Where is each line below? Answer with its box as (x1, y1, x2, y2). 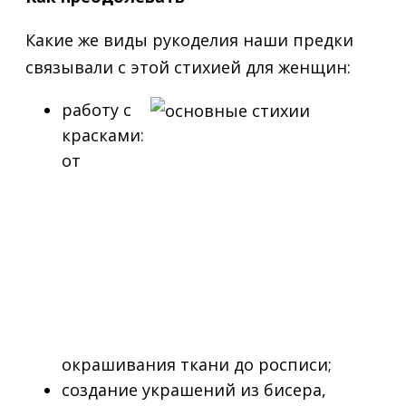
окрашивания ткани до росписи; (62, 353, 332, 375)
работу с (62, 98, 131, 121)
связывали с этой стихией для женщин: (25, 55, 351, 78)
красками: (62, 123, 144, 146)
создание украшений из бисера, (62, 378, 326, 401)
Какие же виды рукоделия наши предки (25, 28, 353, 51)
